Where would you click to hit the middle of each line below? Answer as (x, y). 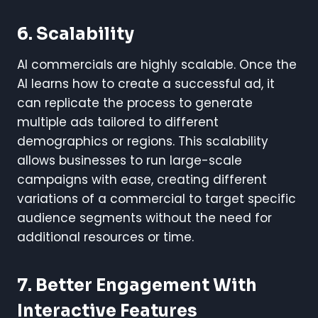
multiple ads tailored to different (118, 122)
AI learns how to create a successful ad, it (146, 83)
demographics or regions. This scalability (143, 141)
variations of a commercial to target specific (157, 198)
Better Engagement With (146, 285)
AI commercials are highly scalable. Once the (157, 64)
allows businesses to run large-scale (130, 160)
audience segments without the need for (144, 218)
